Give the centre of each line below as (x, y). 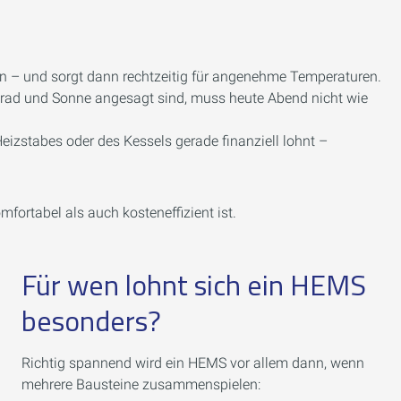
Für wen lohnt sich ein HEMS (194, 285)
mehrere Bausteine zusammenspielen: (141, 384)
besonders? (91, 320)
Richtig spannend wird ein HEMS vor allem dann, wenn (193, 363)
